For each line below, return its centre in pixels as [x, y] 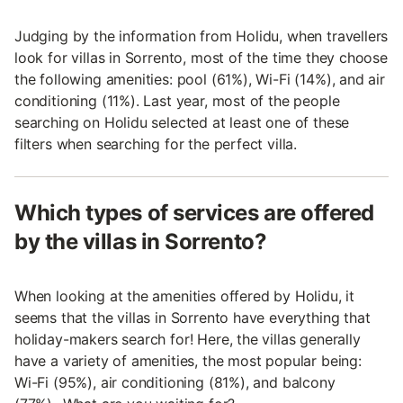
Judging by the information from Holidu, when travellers [201, 36]
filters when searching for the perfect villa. [156, 143]
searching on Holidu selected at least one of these [182, 122]
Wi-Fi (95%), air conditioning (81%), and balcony [175, 382]
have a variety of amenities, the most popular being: [188, 360]
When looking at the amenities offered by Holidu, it [185, 296]
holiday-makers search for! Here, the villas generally [188, 339]
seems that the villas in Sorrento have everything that [193, 317]
